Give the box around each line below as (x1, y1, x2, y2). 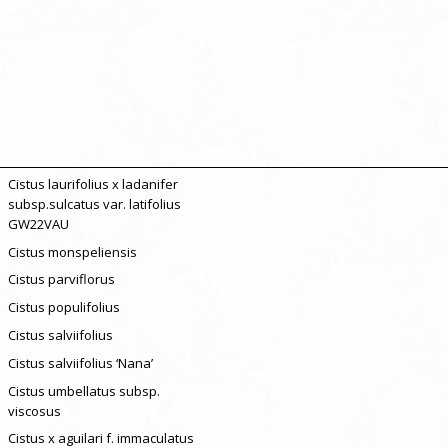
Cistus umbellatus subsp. (7, 381, 160, 400)
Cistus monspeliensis (7, 242, 137, 261)
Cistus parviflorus (7, 270, 115, 289)
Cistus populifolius (7, 298, 120, 317)
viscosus (7, 401, 61, 420)
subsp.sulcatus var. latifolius (7, 194, 181, 213)
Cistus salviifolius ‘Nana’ (7, 353, 153, 372)
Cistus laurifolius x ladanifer (7, 174, 178, 193)
